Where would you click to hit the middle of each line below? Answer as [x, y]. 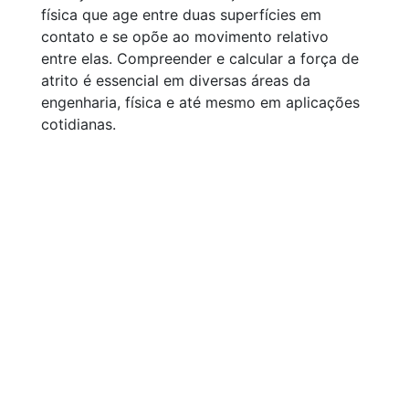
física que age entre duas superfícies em [181, 15]
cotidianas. [79, 124]
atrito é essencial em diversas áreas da [176, 80]
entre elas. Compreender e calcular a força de [200, 58]
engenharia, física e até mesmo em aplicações [200, 102]
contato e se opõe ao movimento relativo [185, 37]
